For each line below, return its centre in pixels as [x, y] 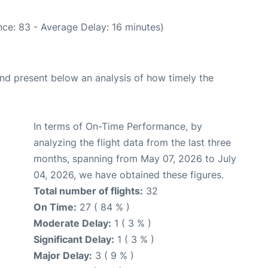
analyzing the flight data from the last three [132, 142]
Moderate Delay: [72, 223]
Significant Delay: [74, 239]
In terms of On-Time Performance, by [118, 126]
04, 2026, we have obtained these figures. [129, 174]
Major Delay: [63, 255]
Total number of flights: [88, 191]
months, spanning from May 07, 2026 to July [135, 158]
